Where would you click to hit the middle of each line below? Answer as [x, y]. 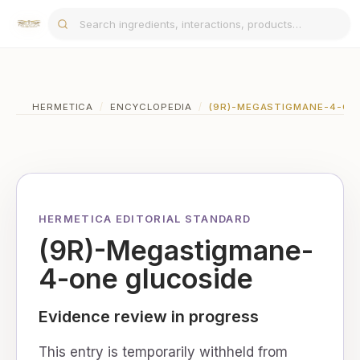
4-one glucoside [145, 278]
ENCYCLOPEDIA [151, 107]
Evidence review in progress [148, 317]
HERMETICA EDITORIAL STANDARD [145, 219]
